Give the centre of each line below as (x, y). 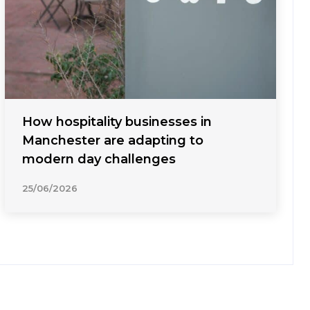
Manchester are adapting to (112, 140)
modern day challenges (100, 159)
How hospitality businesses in (117, 121)
